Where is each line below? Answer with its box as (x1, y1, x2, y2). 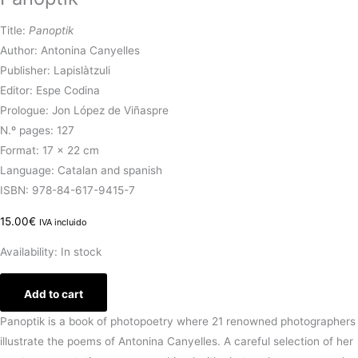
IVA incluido (39, 216, 87, 228)
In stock (61, 245, 101, 259)
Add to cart (24, 287, 83, 300)
